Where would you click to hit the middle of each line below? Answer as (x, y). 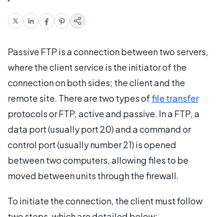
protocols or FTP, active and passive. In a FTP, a (104, 113)
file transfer (175, 98)
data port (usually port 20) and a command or (99, 129)
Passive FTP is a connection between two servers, (108, 51)
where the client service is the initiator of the (97, 67)
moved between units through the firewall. (93, 175)
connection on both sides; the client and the (96, 82)
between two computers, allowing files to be (98, 160)
